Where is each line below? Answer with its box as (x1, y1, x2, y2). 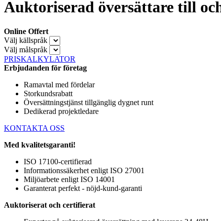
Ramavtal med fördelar (24, 80, 95, 89)
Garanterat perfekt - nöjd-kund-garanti (24, 184, 142, 192)
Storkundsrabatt (24, 89, 73, 98)
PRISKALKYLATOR (4, 54, 75, 63)
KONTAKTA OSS (4, 123, 65, 132)
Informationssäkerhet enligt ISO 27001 (24, 166, 145, 175)
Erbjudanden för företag (4, 63, 87, 72)
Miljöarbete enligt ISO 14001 (24, 175, 115, 184)
